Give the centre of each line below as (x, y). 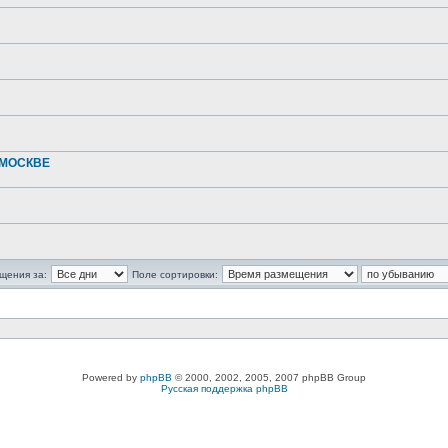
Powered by (111, 377)
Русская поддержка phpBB (224, 388)
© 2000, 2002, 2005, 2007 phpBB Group (269, 377)
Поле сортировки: (175, 274)
